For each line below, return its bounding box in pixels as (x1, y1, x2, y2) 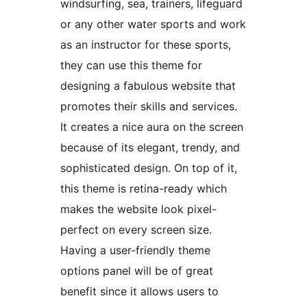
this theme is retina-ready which (60, 182, 227, 196)
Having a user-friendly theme (60, 243, 210, 258)
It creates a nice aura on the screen (60, 120, 243, 134)
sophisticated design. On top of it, (60, 161, 237, 175)
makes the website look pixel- (60, 202, 217, 217)
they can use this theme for (60, 58, 202, 73)
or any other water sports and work (60, 17, 246, 32)
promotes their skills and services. (60, 99, 237, 114)
